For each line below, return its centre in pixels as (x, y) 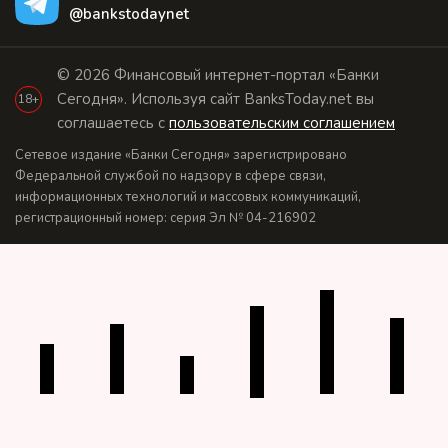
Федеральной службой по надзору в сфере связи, (170, 176)
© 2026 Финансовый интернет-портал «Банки (218, 75)
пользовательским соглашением (282, 123)
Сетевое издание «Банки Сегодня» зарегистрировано (181, 155)
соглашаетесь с (113, 123)
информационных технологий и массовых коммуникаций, (188, 197)
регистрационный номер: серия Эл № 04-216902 (165, 218)
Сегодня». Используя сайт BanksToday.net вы (215, 99)
